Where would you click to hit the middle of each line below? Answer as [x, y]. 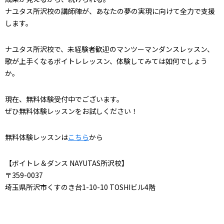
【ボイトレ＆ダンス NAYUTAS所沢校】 [67, 163]
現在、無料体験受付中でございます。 [64, 99]
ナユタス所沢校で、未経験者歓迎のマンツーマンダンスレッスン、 [109, 49]
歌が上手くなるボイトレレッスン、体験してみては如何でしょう [106, 61]
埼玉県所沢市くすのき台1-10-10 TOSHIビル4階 [80, 187]
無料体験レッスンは [36, 137]
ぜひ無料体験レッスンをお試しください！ [71, 111]
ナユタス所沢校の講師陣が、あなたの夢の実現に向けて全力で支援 [110, 11]
